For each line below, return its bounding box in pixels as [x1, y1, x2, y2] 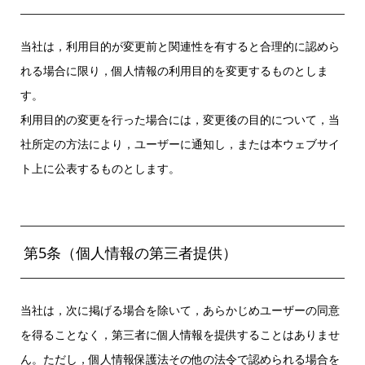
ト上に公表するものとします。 [20, 160, 180, 176]
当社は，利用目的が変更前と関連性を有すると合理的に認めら [20, 37, 340, 54]
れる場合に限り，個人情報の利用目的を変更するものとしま [20, 62, 328, 78]
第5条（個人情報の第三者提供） [23, 242, 237, 262]
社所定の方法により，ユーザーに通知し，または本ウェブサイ [20, 135, 340, 152]
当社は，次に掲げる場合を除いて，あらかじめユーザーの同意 [20, 301, 340, 318]
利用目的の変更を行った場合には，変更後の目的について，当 [20, 111, 340, 127]
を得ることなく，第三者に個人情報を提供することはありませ [20, 326, 340, 342]
